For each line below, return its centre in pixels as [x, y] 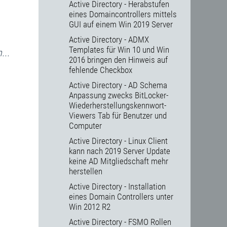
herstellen [86, 172]
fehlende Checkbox [101, 70]
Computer [85, 126]
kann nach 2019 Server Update [120, 151]
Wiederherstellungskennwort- [118, 106]
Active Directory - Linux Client [118, 141]
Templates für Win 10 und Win [119, 50]
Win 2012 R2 [90, 207]
